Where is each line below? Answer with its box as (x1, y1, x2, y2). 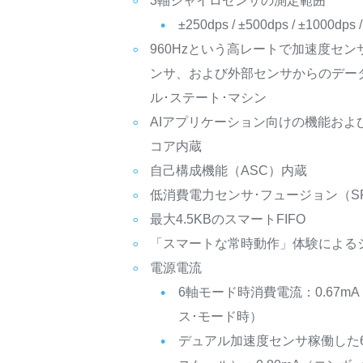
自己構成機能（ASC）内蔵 (150, 164, 308, 177)
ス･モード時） (178, 310, 263, 323)
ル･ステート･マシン (150, 91, 267, 105)
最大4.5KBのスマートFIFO (150, 212, 306, 226)
